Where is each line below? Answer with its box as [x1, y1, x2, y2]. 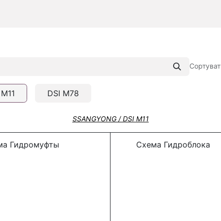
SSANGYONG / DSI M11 [72, 114, 149, 123]
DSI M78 [47, 88, 79, 99]
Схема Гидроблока [116, 140, 210, 150]
